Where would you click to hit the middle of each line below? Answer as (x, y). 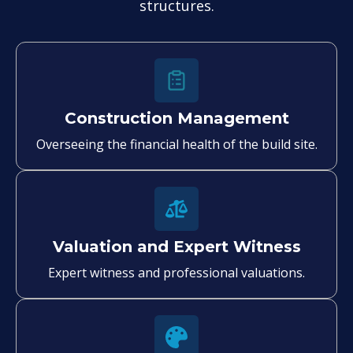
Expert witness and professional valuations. (176, 272)
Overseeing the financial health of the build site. (176, 144)
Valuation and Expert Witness (176, 246)
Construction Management (176, 118)
